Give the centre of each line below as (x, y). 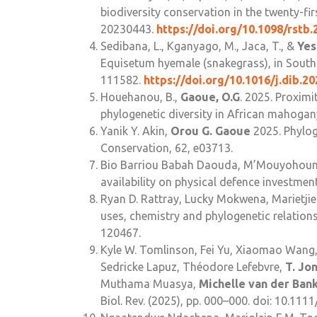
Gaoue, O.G (210, 97)
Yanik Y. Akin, (136, 131)
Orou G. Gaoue (211, 131)
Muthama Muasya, (150, 284)
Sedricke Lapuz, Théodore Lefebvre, (193, 267)
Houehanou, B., (140, 97)
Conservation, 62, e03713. (167, 148)
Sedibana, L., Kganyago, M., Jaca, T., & (199, 46)
